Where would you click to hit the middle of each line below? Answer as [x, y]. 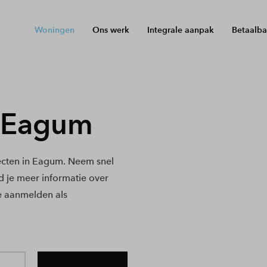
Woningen [55, 30]
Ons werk [111, 30]
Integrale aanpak [181, 30]
